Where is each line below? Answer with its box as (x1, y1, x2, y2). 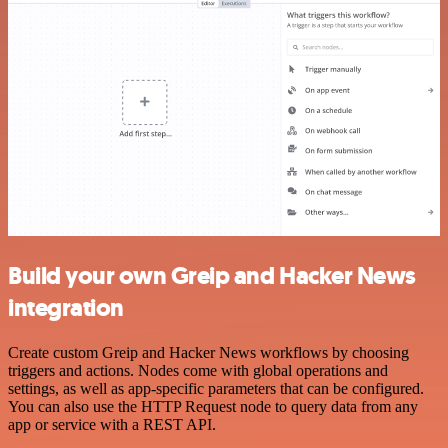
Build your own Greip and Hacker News (8, 260, 416, 293)
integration (8, 292, 124, 325)
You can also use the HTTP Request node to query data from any (8, 398, 418, 416)
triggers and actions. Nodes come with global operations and (8, 362, 388, 380)
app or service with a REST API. (8, 416, 216, 434)
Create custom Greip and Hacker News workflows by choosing (8, 344, 409, 362)
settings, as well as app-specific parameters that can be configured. (8, 380, 424, 398)
